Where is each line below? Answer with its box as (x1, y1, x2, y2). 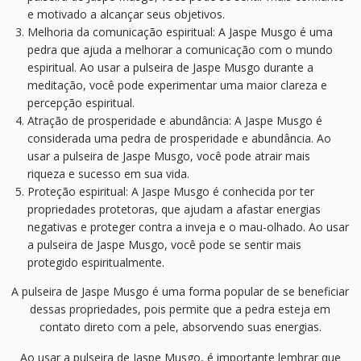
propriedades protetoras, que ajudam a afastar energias (27, 201, 321, 218)
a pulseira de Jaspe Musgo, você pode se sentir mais (27, 237, 301, 253)
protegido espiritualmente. (27, 255, 164, 271)
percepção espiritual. (27, 95, 135, 111)
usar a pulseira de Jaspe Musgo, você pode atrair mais (27, 148, 310, 164)
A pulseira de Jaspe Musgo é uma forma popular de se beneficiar (11, 284, 350, 300)
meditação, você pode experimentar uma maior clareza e (27, 77, 327, 93)
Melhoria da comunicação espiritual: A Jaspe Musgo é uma (27, 24, 333, 40)
